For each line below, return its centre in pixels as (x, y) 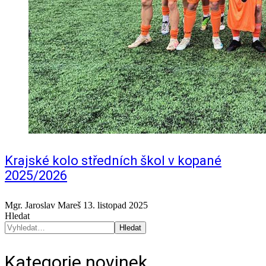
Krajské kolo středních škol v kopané (113, 160)
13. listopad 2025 (115, 205)
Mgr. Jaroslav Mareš (43, 205)
